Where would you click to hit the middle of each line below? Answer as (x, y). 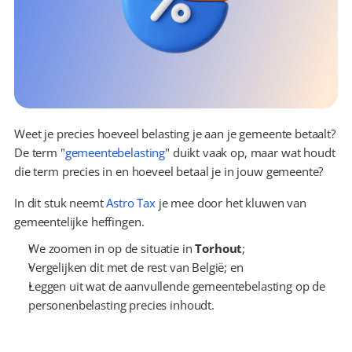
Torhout (219, 248)
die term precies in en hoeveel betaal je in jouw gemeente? (169, 171)
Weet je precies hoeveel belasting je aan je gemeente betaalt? (175, 134)
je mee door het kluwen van (231, 203)
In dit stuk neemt (60, 203)
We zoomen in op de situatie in (112, 248)
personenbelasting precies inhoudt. (121, 305)
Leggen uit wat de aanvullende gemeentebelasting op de (177, 286)
